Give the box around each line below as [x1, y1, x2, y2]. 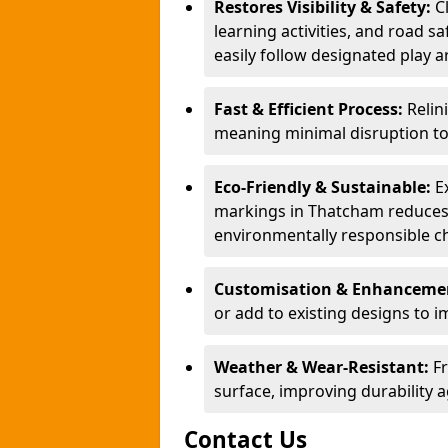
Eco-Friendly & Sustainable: [214, 176, 435, 198]
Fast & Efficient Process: [214, 98, 407, 120]
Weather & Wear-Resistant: [214, 356, 433, 378]
